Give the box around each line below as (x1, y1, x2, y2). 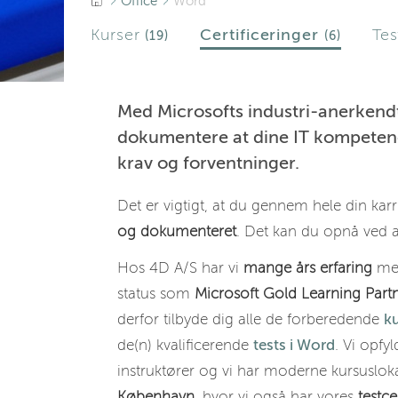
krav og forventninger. (117, 153, 299, 173)
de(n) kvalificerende (117, 337, 253, 354)
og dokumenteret (117, 223, 236, 240)
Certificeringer (200, 26, 324, 44)
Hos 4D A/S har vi (117, 259, 243, 276)
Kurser (91, 26, 146, 44)
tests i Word (253, 337, 335, 354)
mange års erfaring (243, 259, 372, 276)
